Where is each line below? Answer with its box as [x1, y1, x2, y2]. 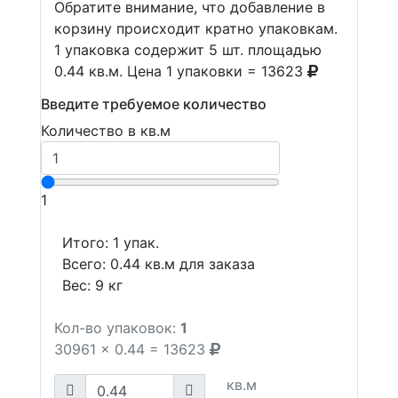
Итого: [62, 234, 113, 251]
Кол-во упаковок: [54, 319, 176, 337]
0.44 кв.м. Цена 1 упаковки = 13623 [54, 62, 307, 80]
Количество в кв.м [41, 122, 171, 139]
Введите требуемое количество [41, 95, 267, 113]
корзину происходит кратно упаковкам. [54, 20, 338, 37]
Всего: [62, 255, 110, 273]
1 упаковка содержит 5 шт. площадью [54, 41, 322, 59]
